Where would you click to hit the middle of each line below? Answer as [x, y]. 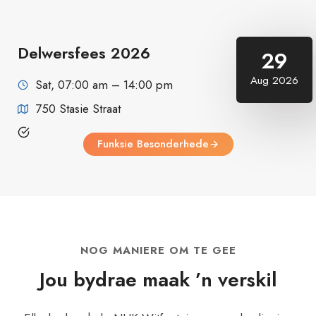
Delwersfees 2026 [84, 53]
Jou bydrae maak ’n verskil [158, 280]
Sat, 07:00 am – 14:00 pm [104, 85]
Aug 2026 [274, 80]
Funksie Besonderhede [153, 144]
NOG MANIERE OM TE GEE [158, 250]
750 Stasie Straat [78, 109]
